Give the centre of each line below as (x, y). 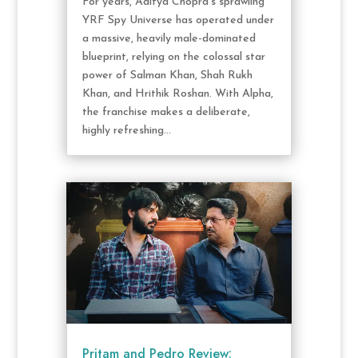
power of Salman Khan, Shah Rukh (167, 76)
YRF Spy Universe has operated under (178, 21)
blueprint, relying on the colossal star (173, 58)
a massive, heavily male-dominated (169, 39)
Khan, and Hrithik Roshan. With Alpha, (177, 94)
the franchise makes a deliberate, (166, 113)
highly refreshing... (126, 131)
